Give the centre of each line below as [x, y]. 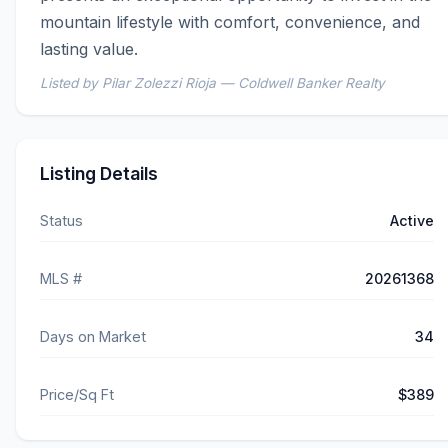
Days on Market [93, 337]
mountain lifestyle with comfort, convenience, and [230, 22]
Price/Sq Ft [77, 395]
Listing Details [99, 174]
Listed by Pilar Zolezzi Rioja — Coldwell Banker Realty [212, 83]
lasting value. [89, 49]
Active [412, 221]
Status [61, 221]
